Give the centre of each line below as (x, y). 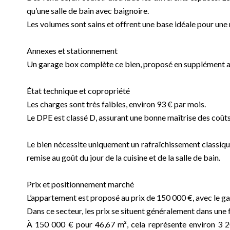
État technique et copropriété (78, 91)
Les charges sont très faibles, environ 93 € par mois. (116, 104)
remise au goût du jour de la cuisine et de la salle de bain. (123, 157)
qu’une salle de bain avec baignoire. (88, 11)
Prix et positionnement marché (80, 184)
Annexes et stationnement (72, 51)
